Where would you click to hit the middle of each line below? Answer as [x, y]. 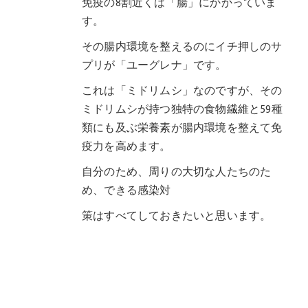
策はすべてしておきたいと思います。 [177, 216]
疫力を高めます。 [126, 146]
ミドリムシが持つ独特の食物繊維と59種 [182, 109]
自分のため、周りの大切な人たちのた [177, 172]
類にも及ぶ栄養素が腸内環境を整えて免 [182, 128]
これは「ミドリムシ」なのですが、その [182, 91]
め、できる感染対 [126, 190]
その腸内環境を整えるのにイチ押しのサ [182, 47]
